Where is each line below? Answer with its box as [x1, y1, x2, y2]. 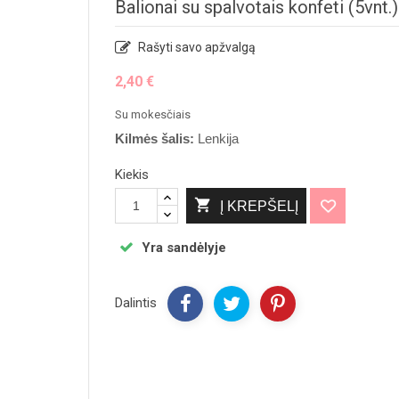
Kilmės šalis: [115, 131, 194, 147]
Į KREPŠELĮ [220, 198, 298, 214]
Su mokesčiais [115, 108, 191, 122]
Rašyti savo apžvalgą [135, 40, 256, 55]
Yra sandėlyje [138, 240, 226, 256]
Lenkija [194, 131, 239, 147]
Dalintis [115, 295, 157, 312]
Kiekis [115, 167, 149, 183]
